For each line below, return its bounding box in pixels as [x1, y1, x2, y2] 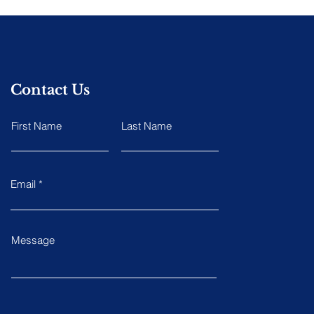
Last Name [121, 119, 172, 132]
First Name [11, 119, 62, 132]
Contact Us [10, 81, 90, 98]
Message [11, 233, 55, 247]
